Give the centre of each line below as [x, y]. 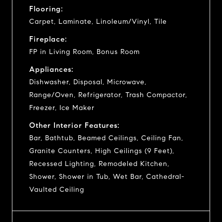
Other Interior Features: [74, 125]
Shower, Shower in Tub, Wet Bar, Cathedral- [107, 176]
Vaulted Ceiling [57, 189]
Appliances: [51, 69]
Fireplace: [48, 39]
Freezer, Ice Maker [62, 108]
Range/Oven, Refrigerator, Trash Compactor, [108, 95]
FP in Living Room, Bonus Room [84, 52]
